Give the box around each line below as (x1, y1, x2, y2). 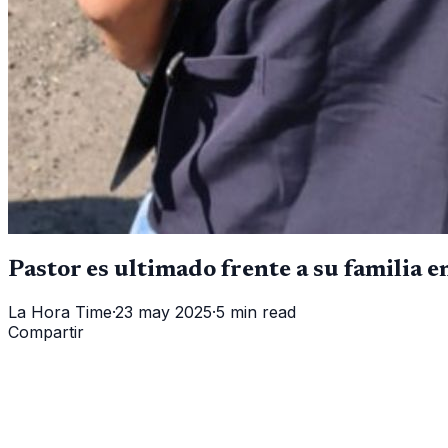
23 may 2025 (115, 301, 212, 322)
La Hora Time (8, 301, 112, 322)
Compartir (8, 321, 84, 342)
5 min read (216, 301, 296, 322)
